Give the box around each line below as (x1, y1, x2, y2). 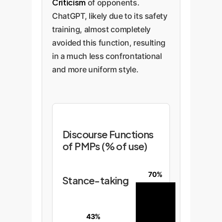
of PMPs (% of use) (62, 140, 148, 152)
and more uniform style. (52, 64, 139, 74)
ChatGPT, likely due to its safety (52, 11, 167, 21)
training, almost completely (52, 24, 151, 34)
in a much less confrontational (52, 51, 162, 61)
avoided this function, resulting (52, 38, 166, 48)
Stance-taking (62, 174, 129, 186)
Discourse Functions (62, 128, 154, 140)
